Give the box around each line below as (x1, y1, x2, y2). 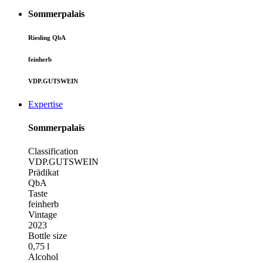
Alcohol (28, 251, 58, 262)
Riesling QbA (28, 34, 66, 42)
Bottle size (28, 230, 67, 241)
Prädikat (28, 167, 59, 177)
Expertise (28, 99, 63, 110)
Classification (28, 146, 78, 156)
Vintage (28, 209, 57, 220)
